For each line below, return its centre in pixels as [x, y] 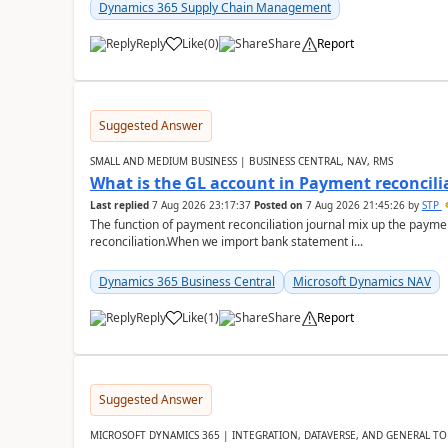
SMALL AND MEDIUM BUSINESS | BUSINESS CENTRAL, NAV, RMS [241, 161]
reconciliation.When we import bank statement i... [226, 241]
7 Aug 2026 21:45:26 [355, 205]
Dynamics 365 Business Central [186, 281]
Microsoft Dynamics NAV [361, 281]
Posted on [278, 205]
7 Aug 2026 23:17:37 [201, 205]
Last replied [119, 205]
